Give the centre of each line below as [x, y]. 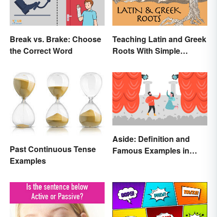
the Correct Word [41, 50]
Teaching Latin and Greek [159, 39]
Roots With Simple [146, 50]
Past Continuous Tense [53, 149]
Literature [130, 162]
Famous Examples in [151, 150]
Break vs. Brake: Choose [55, 39]
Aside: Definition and [151, 139]
